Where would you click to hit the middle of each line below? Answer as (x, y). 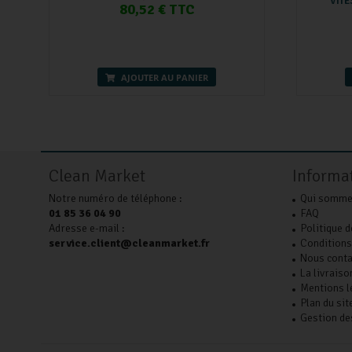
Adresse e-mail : (87, 228)
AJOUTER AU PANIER (163, 77)
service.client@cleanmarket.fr (129, 243)
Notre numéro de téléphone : (115, 198)
